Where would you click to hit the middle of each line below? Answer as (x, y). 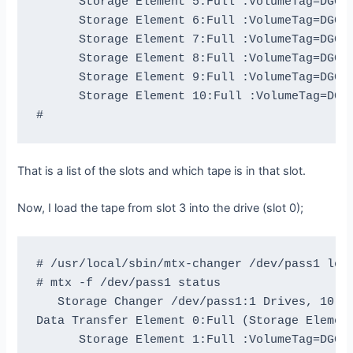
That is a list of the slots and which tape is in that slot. (162, 171)
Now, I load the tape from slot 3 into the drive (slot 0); (161, 208)
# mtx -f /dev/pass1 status (128, 282)
